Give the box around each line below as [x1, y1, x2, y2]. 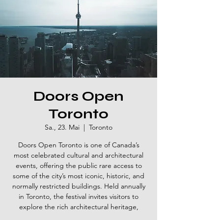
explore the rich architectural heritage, [19, 202, 138, 211]
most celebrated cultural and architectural [14, 151, 143, 160]
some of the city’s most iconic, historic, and [13, 171, 144, 180]
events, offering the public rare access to [15, 161, 142, 170]
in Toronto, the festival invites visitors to [19, 192, 138, 201]
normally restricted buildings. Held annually [12, 182, 145, 191]
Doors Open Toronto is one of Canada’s [18, 140, 139, 149]
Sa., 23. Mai [45, 123, 80, 132]
